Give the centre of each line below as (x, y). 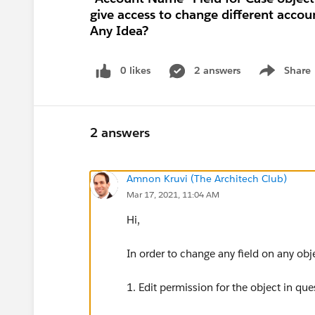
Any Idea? (119, 31)
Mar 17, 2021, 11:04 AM (173, 194)
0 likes (135, 70)
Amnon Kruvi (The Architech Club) (207, 178)
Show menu (283, 78)
